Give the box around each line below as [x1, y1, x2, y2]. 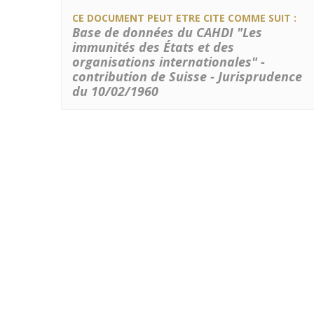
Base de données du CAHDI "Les [72, 24, 262, 41]
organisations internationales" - [72, 53, 265, 70]
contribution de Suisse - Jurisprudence [72, 68, 302, 85]
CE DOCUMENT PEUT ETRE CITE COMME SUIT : [72, 11, 296, 25]
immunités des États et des [72, 39, 234, 55]
